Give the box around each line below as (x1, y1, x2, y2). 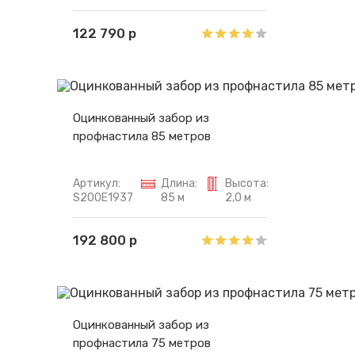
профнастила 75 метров (73, 335, 211, 350)
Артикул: (73, 176, 120, 190)
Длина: (161, 176, 197, 190)
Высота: (225, 176, 269, 190)
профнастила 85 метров (73, 128, 211, 143)
